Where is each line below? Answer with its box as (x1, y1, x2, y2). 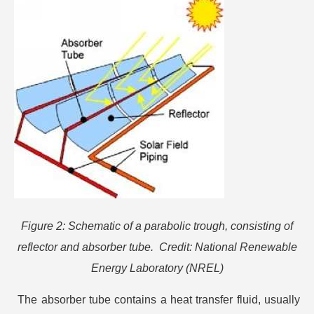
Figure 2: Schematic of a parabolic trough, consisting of (21, 220, 293, 233)
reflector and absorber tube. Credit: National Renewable (17, 241, 297, 254)
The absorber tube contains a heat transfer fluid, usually (18, 294, 301, 306)
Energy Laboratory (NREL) (90, 262, 224, 275)
